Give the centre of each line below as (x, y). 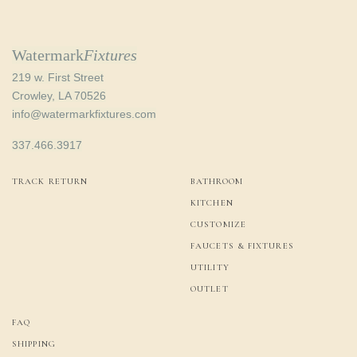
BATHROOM (217, 181)
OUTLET (210, 289)
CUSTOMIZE (218, 224)
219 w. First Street (58, 77)
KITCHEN (212, 203)
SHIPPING (34, 344)
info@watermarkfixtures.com (84, 114)
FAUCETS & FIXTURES (242, 246)
